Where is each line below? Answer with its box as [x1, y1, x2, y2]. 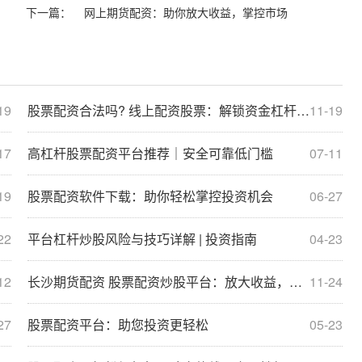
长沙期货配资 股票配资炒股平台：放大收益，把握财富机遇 [27, 271, 289, 291]
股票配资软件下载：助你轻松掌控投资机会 [27, 186, 273, 205]
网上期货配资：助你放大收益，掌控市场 [84, 3, 288, 20]
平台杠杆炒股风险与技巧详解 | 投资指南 [27, 229, 257, 248]
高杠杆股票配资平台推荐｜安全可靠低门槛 [27, 143, 273, 162]
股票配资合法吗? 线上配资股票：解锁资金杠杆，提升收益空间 [27, 100, 297, 120]
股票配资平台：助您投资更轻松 [27, 314, 208, 334]
